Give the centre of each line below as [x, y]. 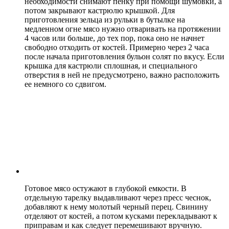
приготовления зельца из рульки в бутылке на [105, 19]
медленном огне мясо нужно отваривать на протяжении [123, 29]
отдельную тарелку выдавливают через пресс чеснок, [118, 197]
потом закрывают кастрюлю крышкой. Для [100, 10]
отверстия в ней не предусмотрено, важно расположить [122, 75]
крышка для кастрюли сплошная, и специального [111, 65]
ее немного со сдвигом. [65, 84]
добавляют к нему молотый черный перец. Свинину [116, 207]
